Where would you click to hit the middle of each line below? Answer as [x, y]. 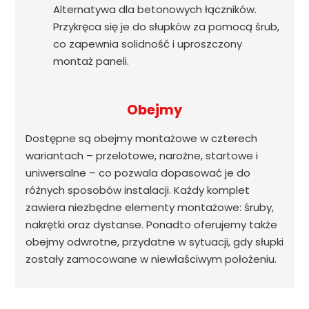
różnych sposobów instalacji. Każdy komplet [137, 190]
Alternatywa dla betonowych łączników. [154, 10]
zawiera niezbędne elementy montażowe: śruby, [149, 208]
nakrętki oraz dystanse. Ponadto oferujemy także [151, 225]
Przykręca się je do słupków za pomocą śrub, [166, 27]
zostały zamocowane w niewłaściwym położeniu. [151, 259]
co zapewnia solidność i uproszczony [147, 44]
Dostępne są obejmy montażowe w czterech [141, 139]
